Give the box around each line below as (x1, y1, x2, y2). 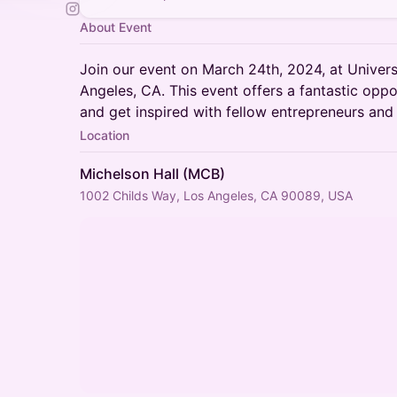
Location (80, 128, 129, 143)
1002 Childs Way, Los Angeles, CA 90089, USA (80, 188, 353, 203)
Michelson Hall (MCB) (80, 165, 225, 183)
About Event (80, 19, 152, 35)
